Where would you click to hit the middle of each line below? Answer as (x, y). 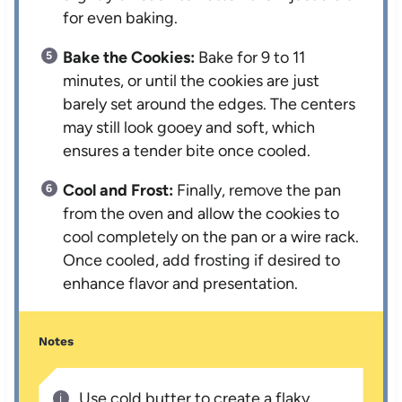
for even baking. (121, 18)
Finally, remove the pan (258, 191)
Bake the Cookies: (129, 58)
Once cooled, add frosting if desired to (202, 261)
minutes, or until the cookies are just (192, 81)
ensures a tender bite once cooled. (187, 151)
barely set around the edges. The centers (210, 105)
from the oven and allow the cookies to (201, 214)
